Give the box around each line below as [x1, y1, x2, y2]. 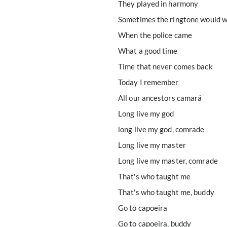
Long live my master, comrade [118, 156, 218, 165]
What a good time [118, 46, 178, 55]
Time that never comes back [118, 62, 213, 71]
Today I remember [118, 78, 179, 87]
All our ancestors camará [118, 93, 202, 102]
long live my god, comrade [118, 125, 205, 134]
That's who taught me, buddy [118, 187, 214, 197]
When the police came [118, 30, 192, 40]
